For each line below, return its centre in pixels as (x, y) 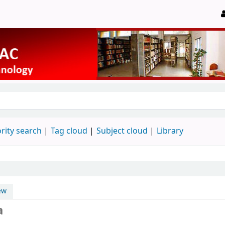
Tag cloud (69, 131)
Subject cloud (122, 131)
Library (170, 131)
